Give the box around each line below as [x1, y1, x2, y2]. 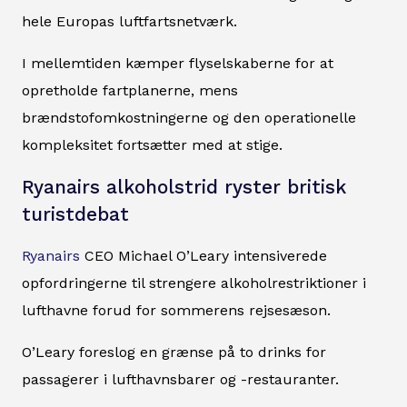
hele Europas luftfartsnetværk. [22, 12, 237, 30]
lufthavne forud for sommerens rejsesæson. [22, 301, 331, 319]
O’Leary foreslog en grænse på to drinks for [22, 342, 326, 361]
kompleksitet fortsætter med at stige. [22, 135, 283, 154]
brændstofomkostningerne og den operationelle [22, 108, 356, 126]
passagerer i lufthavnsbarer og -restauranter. [22, 370, 339, 388]
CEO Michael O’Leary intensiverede [80, 246, 327, 264]
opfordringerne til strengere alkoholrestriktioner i [22, 273, 366, 292]
